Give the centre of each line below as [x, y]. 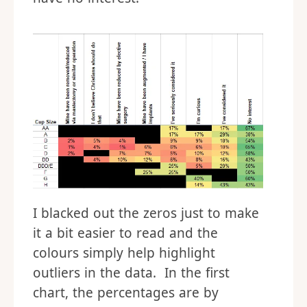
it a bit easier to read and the [125, 233]
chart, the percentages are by [126, 293]
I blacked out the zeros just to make [146, 213]
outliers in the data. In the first [131, 273]
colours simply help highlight [124, 253]
